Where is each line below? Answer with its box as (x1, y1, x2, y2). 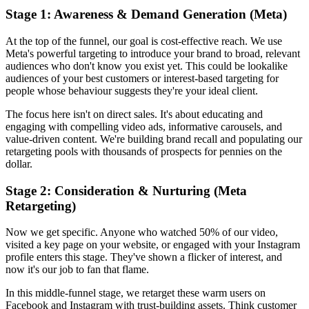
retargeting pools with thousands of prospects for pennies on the (6, 145, 282, 157)
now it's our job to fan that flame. (6, 263, 149, 276)
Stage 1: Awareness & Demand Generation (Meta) (6, 7, 287, 22)
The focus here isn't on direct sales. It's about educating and (6, 108, 263, 120)
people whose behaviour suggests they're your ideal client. (6, 84, 258, 97)
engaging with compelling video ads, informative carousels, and (6, 120, 282, 132)
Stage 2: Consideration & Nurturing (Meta (6, 183, 247, 198)
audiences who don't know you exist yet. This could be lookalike (6, 59, 288, 72)
